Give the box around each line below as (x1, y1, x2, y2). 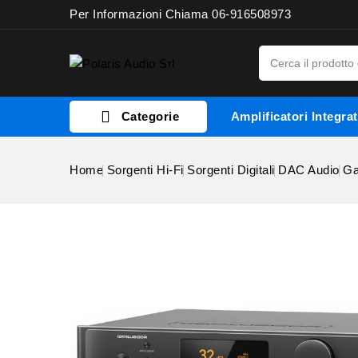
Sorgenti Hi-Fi (106, 163, 184, 177)
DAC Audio (278, 163, 340, 177)
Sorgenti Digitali (187, 163, 275, 177)
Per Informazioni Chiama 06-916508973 (70, 7, 291, 21)
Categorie (117, 109, 179, 123)
